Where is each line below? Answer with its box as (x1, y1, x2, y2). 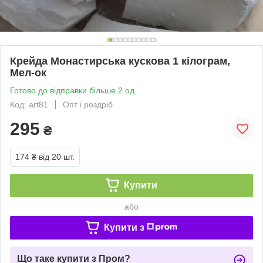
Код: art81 (10, 99, 48, 109)
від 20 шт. (39, 151, 75, 161)
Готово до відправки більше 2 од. (10, 85, 137, 95)
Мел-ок (10, 66, 46, 79)
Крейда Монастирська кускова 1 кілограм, (10, 55, 230, 67)
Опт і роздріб (63, 99, 113, 109)
